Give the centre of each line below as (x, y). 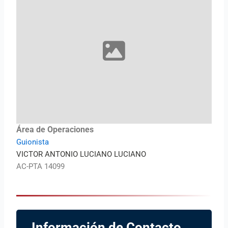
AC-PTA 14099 (41, 167)
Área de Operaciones (55, 130)
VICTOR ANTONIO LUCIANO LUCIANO (81, 154)
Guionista (33, 142)
